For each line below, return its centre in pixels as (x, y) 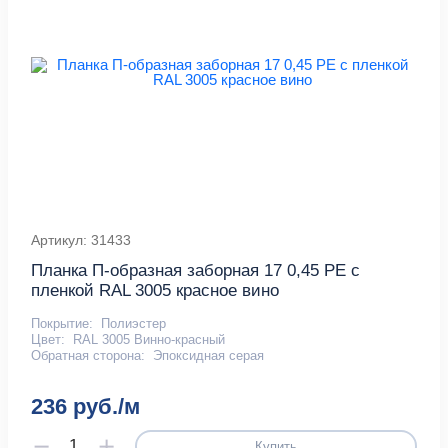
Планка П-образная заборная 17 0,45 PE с (196, 271)
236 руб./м (86, 407)
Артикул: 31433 (81, 240)
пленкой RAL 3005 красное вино (155, 291)
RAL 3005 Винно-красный (148, 340)
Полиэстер (133, 324)
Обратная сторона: (88, 356)
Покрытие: (62, 324)
